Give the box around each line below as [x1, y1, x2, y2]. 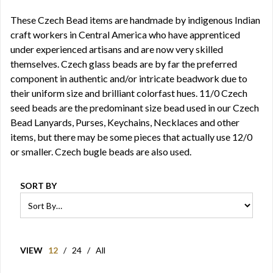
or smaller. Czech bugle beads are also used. [10, 146, 191, 157]
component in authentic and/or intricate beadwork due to [10, 73, 247, 84]
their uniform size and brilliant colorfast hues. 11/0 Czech [10, 87, 247, 99]
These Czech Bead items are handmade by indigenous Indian [10, 14, 260, 26]
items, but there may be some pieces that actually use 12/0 [10, 131, 252, 143]
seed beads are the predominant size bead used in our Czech [10, 102, 259, 113]
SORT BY [20, 180, 57, 191]
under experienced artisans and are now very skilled [10, 43, 223, 55]
